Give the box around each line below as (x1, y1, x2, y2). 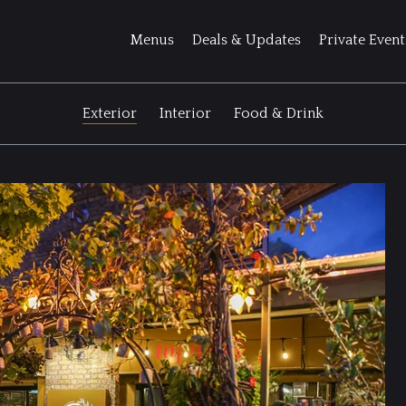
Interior (159, 105, 211, 121)
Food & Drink (234, 105, 324, 121)
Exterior (82, 105, 137, 121)
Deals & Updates (191, 33, 301, 49)
